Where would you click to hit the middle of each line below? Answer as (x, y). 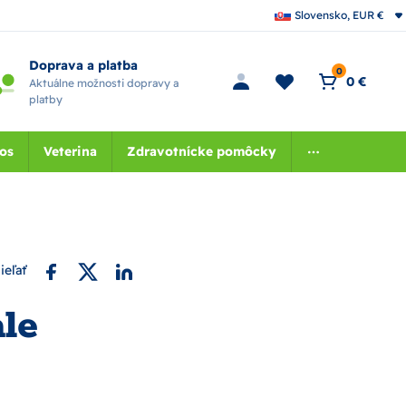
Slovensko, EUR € (339, 15)
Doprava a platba (83, 65)
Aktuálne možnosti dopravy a (103, 82)
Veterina (70, 151)
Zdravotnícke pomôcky (201, 151)
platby (45, 99)
